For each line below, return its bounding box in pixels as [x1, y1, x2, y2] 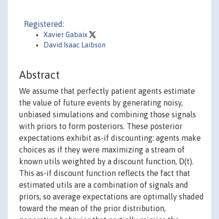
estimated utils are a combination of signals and [19, 180, 188, 190]
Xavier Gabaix [44, 31, 89, 39]
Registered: [24, 20, 64, 28]
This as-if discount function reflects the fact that [19, 169, 190, 178]
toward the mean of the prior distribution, [19, 204, 166, 213]
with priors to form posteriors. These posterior [19, 122, 182, 131]
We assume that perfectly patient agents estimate [19, 87, 195, 96]
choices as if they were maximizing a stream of [19, 145, 185, 154]
